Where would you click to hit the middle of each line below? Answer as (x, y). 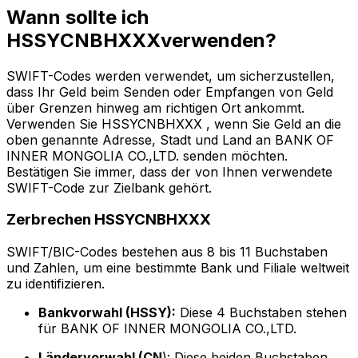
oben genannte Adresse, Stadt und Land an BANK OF (170, 139)
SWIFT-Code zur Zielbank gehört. (109, 187)
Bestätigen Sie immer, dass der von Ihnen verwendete (169, 171)
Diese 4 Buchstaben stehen (261, 313)
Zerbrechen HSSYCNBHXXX (109, 220)
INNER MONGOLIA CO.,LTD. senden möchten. (147, 155)
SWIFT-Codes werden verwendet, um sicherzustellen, (171, 76)
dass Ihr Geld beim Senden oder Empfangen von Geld (170, 91)
